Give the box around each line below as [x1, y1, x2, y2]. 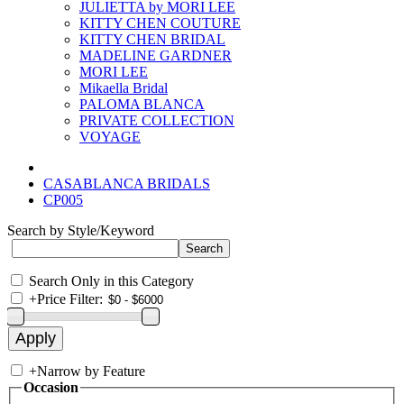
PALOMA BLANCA [79, 96, 205, 112]
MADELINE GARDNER [79, 48, 232, 63]
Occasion [23, 380, 78, 395]
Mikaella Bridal [79, 80, 168, 96]
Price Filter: [37, 291, 103, 307]
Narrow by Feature [37, 363, 145, 379]
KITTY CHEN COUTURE [79, 15, 241, 31]
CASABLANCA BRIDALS [43, 176, 210, 191]
